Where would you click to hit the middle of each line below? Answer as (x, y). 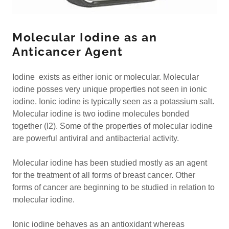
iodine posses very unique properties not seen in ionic (110, 89)
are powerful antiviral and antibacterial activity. (96, 138)
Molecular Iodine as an (85, 37)
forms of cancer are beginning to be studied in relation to (113, 187)
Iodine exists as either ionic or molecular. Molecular (106, 77)
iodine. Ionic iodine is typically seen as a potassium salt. (113, 101)
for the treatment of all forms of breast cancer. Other (104, 175)
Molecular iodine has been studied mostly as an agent (110, 163)
